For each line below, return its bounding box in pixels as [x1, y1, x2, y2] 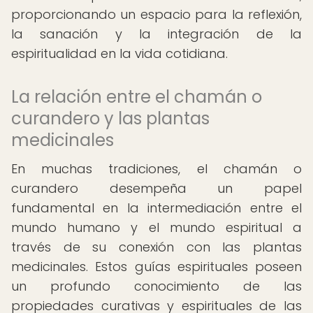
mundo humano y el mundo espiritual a [11, 219, 302, 236]
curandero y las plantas [11, 107, 210, 130]
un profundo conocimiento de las [11, 277, 302, 295]
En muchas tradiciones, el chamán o [11, 160, 302, 177]
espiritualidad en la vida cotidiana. [11, 45, 228, 62]
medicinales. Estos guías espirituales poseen [11, 258, 302, 275]
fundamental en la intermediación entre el [11, 199, 302, 217]
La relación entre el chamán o [11, 85, 262, 108]
